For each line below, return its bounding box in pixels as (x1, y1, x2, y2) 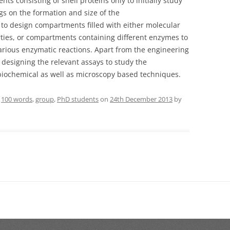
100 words (1, 94, 32, 104)
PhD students (57, 94, 99, 104)
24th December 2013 (110, 94, 172, 104)
